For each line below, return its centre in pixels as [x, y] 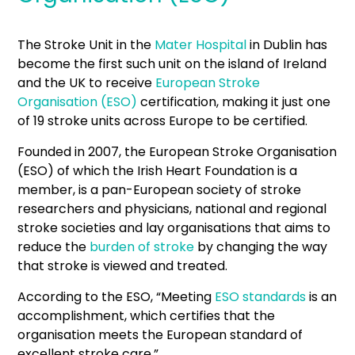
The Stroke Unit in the [86, 45]
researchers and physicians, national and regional [172, 209]
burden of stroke [142, 247]
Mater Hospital [201, 45]
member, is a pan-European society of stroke [160, 190]
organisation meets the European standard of [160, 335]
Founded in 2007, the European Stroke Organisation [177, 152]
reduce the [54, 247]
